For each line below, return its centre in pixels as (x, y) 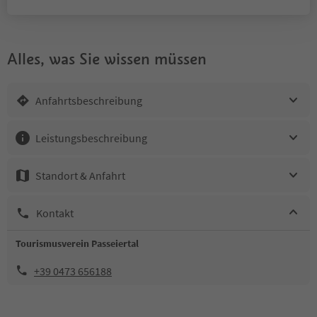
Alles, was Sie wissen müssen (107, 59)
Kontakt (55, 213)
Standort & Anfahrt (80, 175)
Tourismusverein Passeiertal (77, 243)
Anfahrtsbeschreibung (89, 100)
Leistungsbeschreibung (91, 138)
